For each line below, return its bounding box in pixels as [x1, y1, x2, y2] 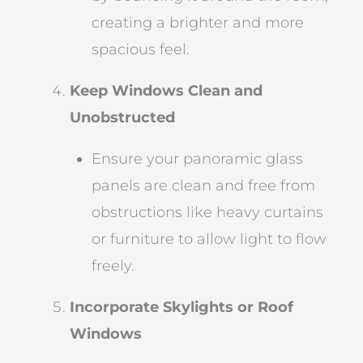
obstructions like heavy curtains [92, 203, 324, 221]
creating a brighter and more [92, 13, 305, 32]
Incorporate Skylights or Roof [70, 297, 294, 316]
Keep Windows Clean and [70, 81, 263, 100]
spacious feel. [92, 40, 190, 58]
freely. [92, 256, 135, 275]
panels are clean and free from [92, 176, 316, 194]
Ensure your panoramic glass [92, 149, 304, 168]
